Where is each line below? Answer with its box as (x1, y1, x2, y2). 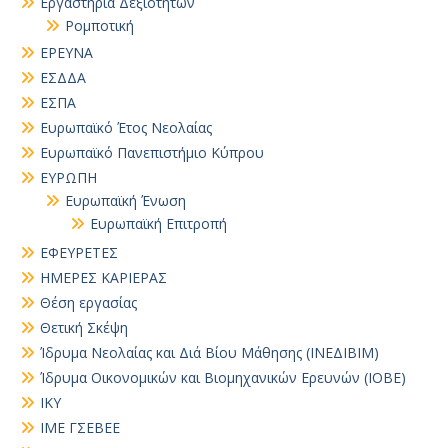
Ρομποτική (65, 16, 134, 35)
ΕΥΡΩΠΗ (40, 168, 97, 187)
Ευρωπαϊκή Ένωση (65, 191, 186, 210)
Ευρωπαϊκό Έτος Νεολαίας (40, 118, 212, 137)
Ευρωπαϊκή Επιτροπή (90, 214, 227, 233)
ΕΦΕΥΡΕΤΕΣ (40, 243, 118, 262)
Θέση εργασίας (40, 293, 137, 312)
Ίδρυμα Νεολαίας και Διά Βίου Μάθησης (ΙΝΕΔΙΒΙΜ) (40, 343, 379, 362)
